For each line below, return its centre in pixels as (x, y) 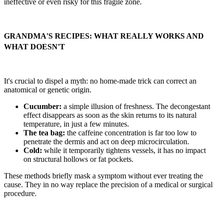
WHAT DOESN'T (34, 47)
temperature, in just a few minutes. (76, 124)
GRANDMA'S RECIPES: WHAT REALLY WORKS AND (104, 36)
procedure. (20, 194)
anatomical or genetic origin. (48, 90)
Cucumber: (43, 107)
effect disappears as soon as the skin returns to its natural (110, 115)
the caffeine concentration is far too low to (131, 133)
